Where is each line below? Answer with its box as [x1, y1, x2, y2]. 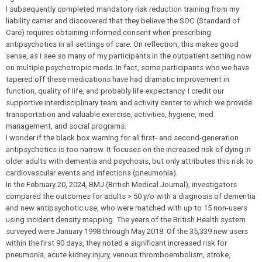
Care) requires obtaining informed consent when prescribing [6, 28, 211, 37]
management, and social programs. [6, 122, 128, 130]
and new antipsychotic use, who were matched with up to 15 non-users [6, 204, 247, 212]
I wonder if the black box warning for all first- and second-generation [6, 133, 239, 142]
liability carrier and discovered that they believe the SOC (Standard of [6, 16, 240, 25]
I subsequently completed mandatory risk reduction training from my [6, 5, 239, 13]
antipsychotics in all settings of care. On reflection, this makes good [6, 40, 239, 49]
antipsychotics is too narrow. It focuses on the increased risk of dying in [6, 145, 251, 154]
